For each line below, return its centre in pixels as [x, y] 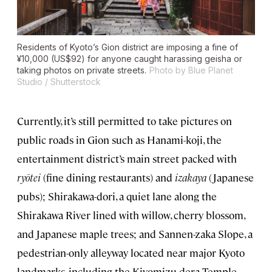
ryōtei [29, 177]
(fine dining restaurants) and [108, 177]
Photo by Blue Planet [191, 70]
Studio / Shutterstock [59, 81]
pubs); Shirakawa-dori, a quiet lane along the [117, 196]
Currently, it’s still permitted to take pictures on [124, 121]
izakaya [191, 177]
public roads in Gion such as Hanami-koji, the [119, 139]
